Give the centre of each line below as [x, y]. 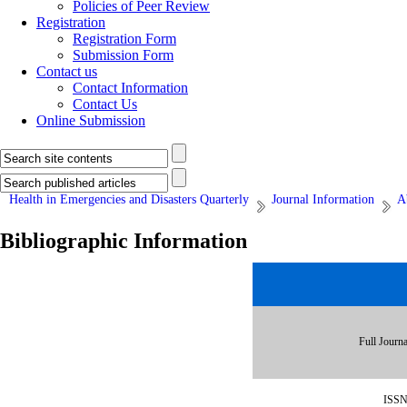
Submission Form [123, 55]
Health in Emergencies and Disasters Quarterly [129, 199]
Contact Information [130, 88]
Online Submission [91, 120]
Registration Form [124, 39]
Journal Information [323, 199]
